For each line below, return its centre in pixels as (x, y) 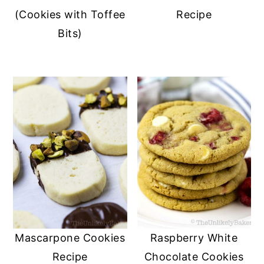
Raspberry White (194, 237)
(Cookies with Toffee (70, 15)
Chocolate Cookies (194, 256)
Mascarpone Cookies (70, 237)
